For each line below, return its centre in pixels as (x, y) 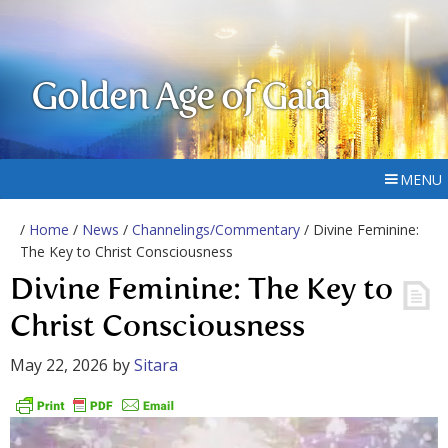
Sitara (156, 365)
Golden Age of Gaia (181, 99)
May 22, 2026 (59, 365)
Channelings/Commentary (216, 229)
